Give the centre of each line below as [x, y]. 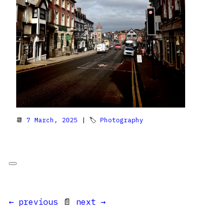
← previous [33, 202]
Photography [122, 120]
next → [91, 202]
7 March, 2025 [52, 120]
